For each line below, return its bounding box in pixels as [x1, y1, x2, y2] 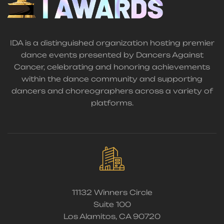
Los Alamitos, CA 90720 [63, 211, 160, 220]
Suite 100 [93, 199, 131, 208]
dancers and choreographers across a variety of [11, 86, 213, 95]
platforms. [90, 98, 133, 107]
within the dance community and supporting [21, 74, 202, 83]
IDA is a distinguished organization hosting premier [9, 38, 214, 47]
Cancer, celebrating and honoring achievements [14, 62, 210, 71]
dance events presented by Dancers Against [20, 50, 203, 59]
